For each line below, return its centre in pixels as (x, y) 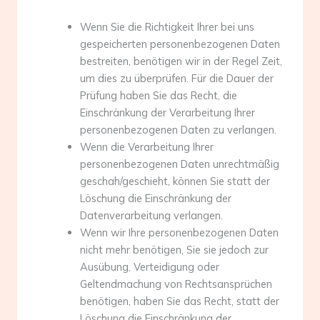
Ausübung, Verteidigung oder (149, 266)
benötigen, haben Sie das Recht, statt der (179, 301)
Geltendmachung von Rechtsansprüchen (176, 284)
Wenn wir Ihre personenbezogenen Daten (179, 232)
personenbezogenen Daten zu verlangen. (178, 129)
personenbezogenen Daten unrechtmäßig (179, 164)
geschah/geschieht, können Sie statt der (175, 181)
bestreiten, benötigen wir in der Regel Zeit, (181, 61)
